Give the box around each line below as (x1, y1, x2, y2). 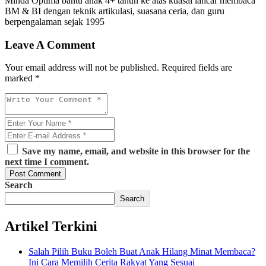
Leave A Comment (5, 38, 95, 51)
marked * (5, 73, 40, 84)
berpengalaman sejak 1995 (5, 17, 104, 27)
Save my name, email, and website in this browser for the (20, 146, 250, 157)
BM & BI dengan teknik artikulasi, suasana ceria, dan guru (5, 6, 224, 16)
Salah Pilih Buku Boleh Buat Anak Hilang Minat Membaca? (28, 246, 255, 257)
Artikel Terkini (5, 218, 97, 235)
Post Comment (9, 169, 61, 179)
